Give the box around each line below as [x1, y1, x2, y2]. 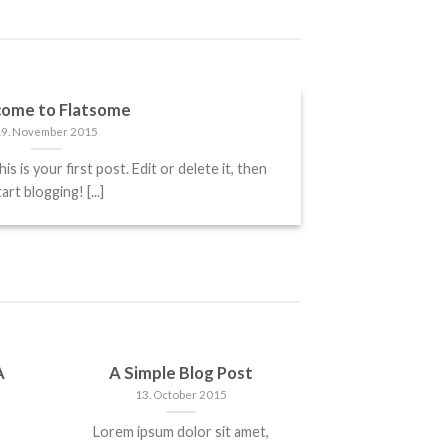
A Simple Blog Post [109, 363, 253, 384]
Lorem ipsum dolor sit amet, [93, 423, 269, 441]
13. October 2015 [135, 388, 227, 402]
